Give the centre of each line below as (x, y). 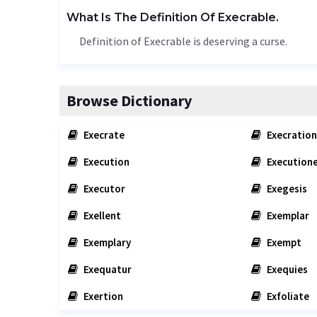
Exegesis (286, 189)
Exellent (101, 215)
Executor (103, 189)
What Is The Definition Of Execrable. (173, 17)
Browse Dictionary (129, 100)
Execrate (103, 135)
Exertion (102, 296)
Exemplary (106, 242)
